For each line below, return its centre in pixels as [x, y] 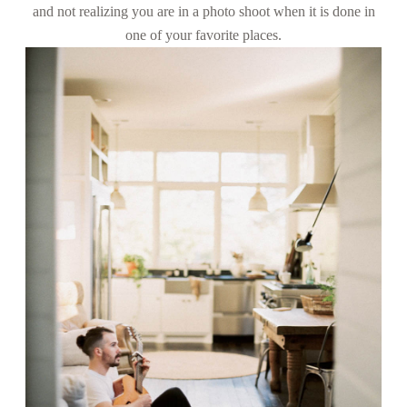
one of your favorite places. [203, 35]
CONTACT [113, 21]
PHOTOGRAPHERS [164, 121]
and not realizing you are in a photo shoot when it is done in [203, 11]
